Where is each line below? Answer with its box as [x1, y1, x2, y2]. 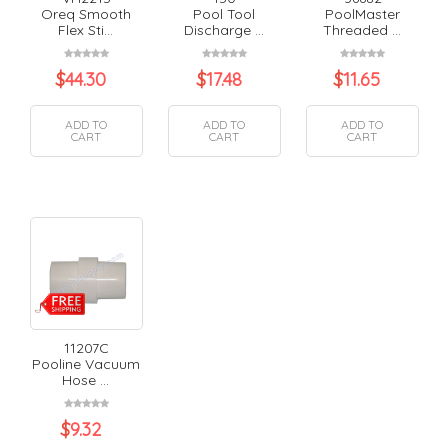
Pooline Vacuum [32, 354, 141, 373]
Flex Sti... [58, 20, 114, 39]
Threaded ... [322, 20, 401, 39]
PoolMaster [324, 4, 400, 23]
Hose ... [62, 370, 110, 389]
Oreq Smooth [41, 4, 132, 23]
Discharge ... [183, 20, 264, 39]
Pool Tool [193, 4, 256, 23]
